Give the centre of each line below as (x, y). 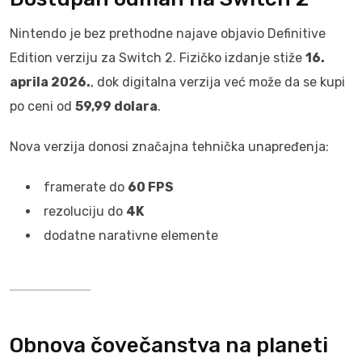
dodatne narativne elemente (131, 236)
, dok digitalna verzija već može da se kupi (218, 82)
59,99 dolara (116, 106)
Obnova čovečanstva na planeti (169, 345)
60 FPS (151, 187)
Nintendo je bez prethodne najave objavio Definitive (168, 34)
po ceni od (42, 106)
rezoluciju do (85, 211)
